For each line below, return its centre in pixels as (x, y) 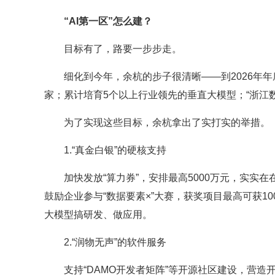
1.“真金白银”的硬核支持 (115, 150)
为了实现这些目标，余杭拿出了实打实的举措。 (167, 123)
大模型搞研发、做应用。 (98, 215)
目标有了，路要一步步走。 (123, 49)
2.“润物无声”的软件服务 (115, 242)
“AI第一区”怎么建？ (108, 21)
